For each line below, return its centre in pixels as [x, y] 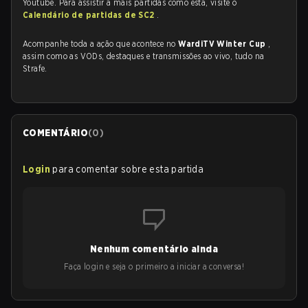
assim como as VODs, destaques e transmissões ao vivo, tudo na [144, 56]
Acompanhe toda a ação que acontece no [101, 44]
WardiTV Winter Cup [223, 44]
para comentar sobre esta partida [128, 169]
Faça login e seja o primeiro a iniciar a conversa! [154, 266]
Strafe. [35, 68]
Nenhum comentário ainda [154, 249]
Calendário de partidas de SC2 [90, 15]
